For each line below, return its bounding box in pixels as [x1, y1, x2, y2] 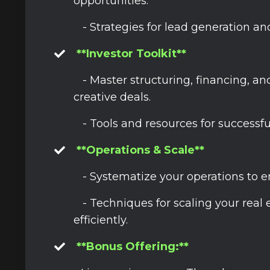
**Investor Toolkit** [77, 47, 186, 61]
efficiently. [74, 213, 128, 227]
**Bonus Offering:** [77, 240, 189, 254]
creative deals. [74, 90, 151, 104]
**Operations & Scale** [77, 143, 204, 157]
